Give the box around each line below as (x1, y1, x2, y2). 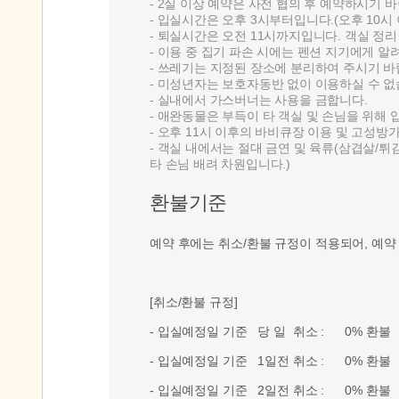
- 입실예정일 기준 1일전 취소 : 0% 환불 (150, 354, 391, 368)
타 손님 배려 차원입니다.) (150, 157, 294, 171)
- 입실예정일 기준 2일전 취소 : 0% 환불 (150, 383, 391, 397)
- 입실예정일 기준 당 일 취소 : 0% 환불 (150, 324, 391, 338)
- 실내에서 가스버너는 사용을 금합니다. (150, 93, 368, 107)
